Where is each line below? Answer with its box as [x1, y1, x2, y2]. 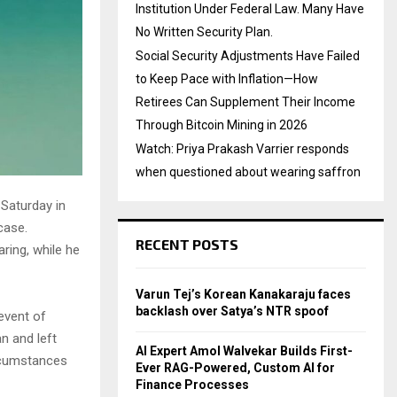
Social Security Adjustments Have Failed [136, 49, 360, 63]
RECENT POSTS [136, 236, 238, 253]
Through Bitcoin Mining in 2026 [136, 118, 307, 132]
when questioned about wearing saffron [136, 165, 361, 179]
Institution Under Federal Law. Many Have [136, 2, 364, 16]
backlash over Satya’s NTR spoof [136, 304, 329, 318]
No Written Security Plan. [136, 25, 273, 39]
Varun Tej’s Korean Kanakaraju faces [136, 287, 351, 301]
